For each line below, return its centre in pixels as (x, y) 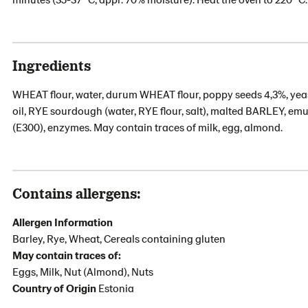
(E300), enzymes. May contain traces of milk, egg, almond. (147, 127)
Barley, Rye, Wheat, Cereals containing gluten (119, 238)
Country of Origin (55, 288)
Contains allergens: (77, 193)
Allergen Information (63, 222)
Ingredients (52, 65)
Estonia (116, 288)
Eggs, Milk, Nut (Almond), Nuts (83, 271)
